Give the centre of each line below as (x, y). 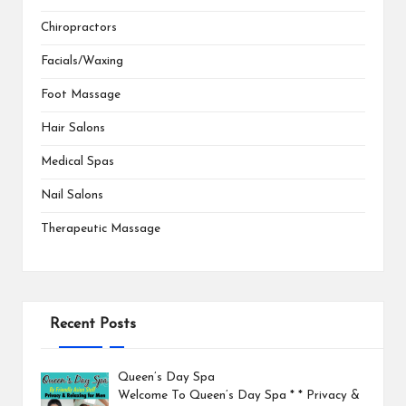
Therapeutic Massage (101, 228)
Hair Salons (73, 128)
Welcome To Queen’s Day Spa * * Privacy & (239, 396)
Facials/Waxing (82, 61)
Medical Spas (77, 161)
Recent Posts (92, 324)
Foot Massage (81, 94)
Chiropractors (79, 27)
